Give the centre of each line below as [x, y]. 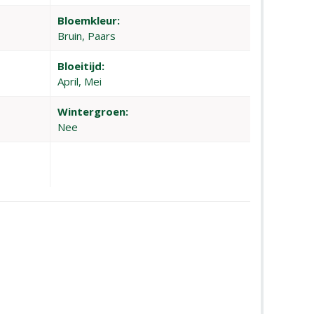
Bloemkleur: [89, 20]
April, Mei [80, 81]
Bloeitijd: [81, 66]
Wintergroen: [93, 111]
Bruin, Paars [87, 36]
